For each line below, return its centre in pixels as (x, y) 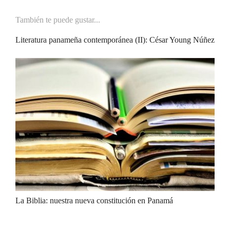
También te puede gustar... (57, 20)
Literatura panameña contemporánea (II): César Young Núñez (115, 40)
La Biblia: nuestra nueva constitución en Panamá (94, 200)
